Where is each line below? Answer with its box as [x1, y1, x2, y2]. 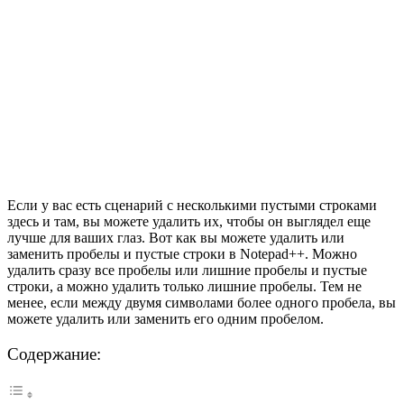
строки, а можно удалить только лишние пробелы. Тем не [7, 278, 362, 294]
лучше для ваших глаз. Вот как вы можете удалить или [7, 229, 344, 245]
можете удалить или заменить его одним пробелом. [7, 310, 324, 326]
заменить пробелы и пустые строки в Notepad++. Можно [7, 245, 357, 262]
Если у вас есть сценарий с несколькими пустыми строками [7, 197, 377, 213]
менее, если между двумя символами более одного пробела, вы [7, 294, 396, 310]
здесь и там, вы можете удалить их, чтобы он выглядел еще [7, 213, 371, 229]
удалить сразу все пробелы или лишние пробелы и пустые [7, 262, 367, 278]
